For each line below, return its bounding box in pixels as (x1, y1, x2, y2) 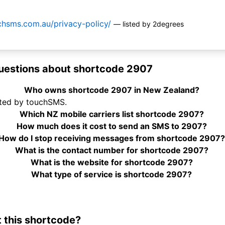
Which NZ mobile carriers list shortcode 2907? (19, 109, 204, 120)
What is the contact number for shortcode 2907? (15, 145, 208, 156)
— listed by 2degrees (114, 20, 184, 29)
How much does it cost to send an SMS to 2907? (16, 121, 207, 132)
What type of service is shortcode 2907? (31, 169, 192, 180)
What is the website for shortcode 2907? (30, 157, 193, 168)
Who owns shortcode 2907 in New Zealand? (24, 85, 199, 95)
